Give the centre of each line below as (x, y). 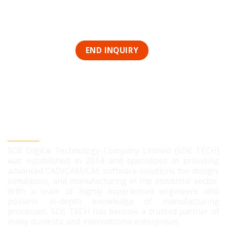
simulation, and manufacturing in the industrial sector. (113, 181)
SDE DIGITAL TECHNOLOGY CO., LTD (98, 131)
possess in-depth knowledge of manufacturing (113, 201)
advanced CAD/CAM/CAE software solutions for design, (113, 171)
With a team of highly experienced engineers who (113, 191)
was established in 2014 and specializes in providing (113, 161)
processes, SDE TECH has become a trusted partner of (113, 212)
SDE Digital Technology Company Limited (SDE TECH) (113, 151)
